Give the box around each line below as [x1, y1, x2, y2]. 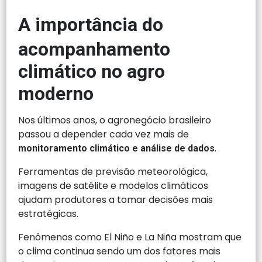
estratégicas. [18, 207, 79, 221]
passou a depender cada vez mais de [18, 127, 189, 142]
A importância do [18, 13, 164, 36]
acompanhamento [18, 38, 171, 61]
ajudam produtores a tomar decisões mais [18, 193, 213, 207]
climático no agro [18, 60, 166, 83]
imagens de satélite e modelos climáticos [18, 179, 209, 193]
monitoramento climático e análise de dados [18, 143, 215, 154]
